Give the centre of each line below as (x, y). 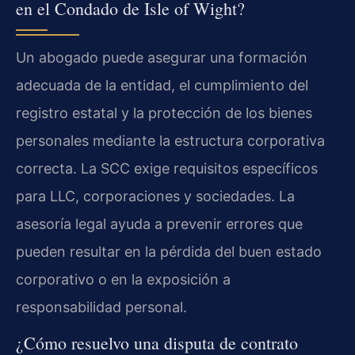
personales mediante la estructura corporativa (170, 141)
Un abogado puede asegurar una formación (162, 58)
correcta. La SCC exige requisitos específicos (167, 169)
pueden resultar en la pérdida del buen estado (169, 252)
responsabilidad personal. (101, 307)
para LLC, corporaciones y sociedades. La (155, 197)
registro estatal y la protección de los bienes (164, 113)
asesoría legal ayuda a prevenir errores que (159, 224)
